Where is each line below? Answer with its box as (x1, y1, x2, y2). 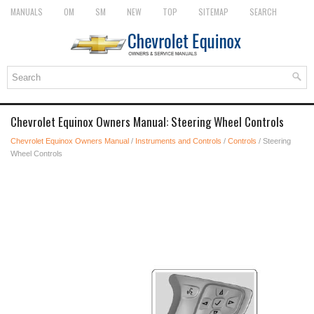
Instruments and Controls (135, 137, 221, 145)
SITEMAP (198, 6, 228, 18)
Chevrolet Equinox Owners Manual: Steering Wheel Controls (11, 113, 284, 130)
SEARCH (250, 6, 277, 18)
